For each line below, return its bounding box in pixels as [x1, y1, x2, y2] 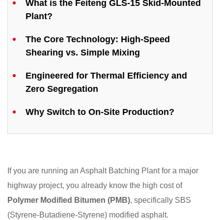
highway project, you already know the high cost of [7, 181, 182, 190]
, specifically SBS [130, 196, 191, 205]
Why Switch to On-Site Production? [26, 107, 174, 117]
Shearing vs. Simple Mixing [26, 48, 140, 58]
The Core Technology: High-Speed [26, 34, 170, 45]
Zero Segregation [26, 84, 98, 94]
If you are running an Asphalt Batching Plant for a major [7, 166, 198, 175]
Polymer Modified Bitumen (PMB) [7, 196, 130, 205]
